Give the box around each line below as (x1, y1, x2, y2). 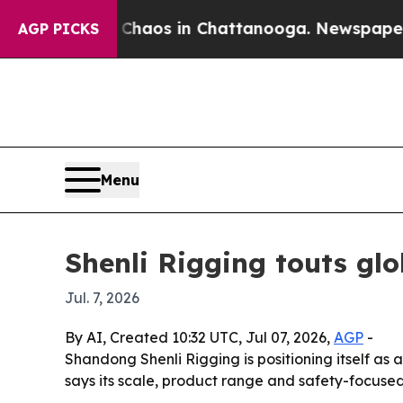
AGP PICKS (18, 20, 99, 38)
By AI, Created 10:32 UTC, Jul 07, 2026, (65, 328, 334, 347)
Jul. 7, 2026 (65, 289, 139, 308)
